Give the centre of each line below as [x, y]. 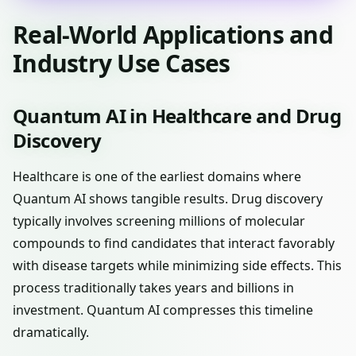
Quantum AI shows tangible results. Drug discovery [168, 199]
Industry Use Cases [122, 63]
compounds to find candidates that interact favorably [174, 243]
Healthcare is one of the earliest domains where [157, 176]
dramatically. [51, 332]
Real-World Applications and [173, 35]
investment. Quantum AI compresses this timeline [163, 310]
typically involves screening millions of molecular [159, 221]
